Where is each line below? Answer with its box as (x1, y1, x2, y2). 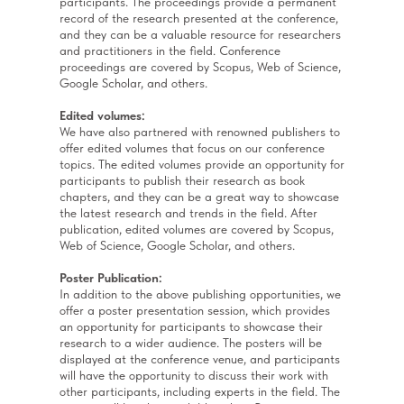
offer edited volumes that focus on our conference (60, 141, 325, 155)
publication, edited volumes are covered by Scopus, (60, 222, 334, 236)
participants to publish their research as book (60, 173, 305, 188)
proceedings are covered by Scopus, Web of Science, (60, 60, 341, 74)
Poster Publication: (60, 271, 162, 285)
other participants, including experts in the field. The (60, 384, 340, 399)
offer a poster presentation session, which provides (60, 303, 330, 317)
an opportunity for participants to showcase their (60, 319, 323, 334)
